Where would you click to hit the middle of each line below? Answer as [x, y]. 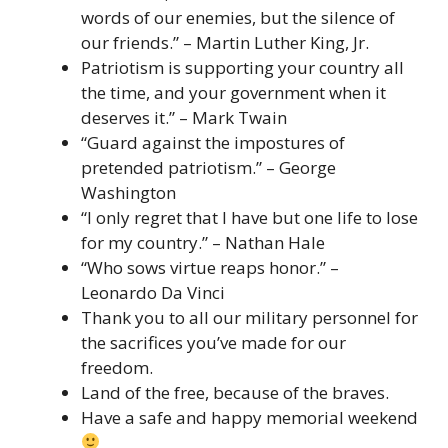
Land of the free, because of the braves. [235, 392]
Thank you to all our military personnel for [249, 317]
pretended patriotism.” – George [208, 167]
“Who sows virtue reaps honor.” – [210, 267]
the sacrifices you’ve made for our [213, 342]
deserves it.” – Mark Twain [184, 117]
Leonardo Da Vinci [153, 292]
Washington [128, 192]
